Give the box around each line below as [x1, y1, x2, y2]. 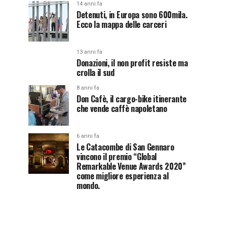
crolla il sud [77, 66, 115, 79]
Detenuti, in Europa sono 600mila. [77, 9, 187, 21]
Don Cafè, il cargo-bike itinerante [77, 93, 187, 105]
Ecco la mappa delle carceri [77, 18, 167, 30]
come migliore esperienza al [77, 170, 169, 182]
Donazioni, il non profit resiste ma [77, 57, 188, 69]
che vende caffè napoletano [77, 102, 167, 115]
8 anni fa [77, 85, 99, 91]
